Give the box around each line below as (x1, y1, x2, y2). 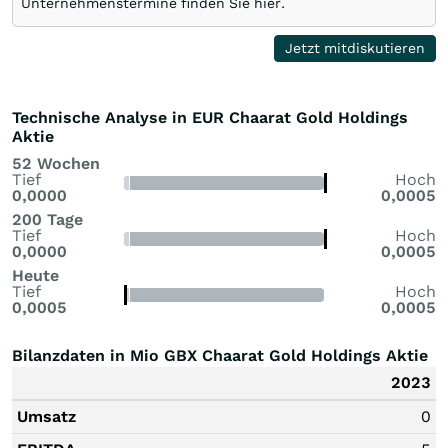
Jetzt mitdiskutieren (285, 39, 426, 56)
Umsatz (17, 406, 76, 426)
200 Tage (12, 209, 83, 229)
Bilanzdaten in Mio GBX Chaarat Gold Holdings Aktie (12, 345, 428, 365)
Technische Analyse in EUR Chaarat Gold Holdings (12, 107, 408, 127)
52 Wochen (12, 153, 100, 173)
